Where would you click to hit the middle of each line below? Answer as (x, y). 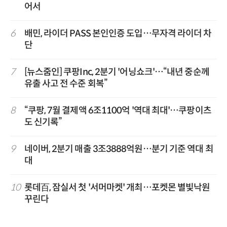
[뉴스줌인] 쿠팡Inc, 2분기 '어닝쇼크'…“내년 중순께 (117, 72)
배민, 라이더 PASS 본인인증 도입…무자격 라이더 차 (118, 33)
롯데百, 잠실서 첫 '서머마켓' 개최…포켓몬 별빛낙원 (117, 187)
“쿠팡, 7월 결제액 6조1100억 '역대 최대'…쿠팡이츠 (118, 110)
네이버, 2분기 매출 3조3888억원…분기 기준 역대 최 (119, 149)
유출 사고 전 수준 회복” (66, 83)
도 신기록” (43, 122)
